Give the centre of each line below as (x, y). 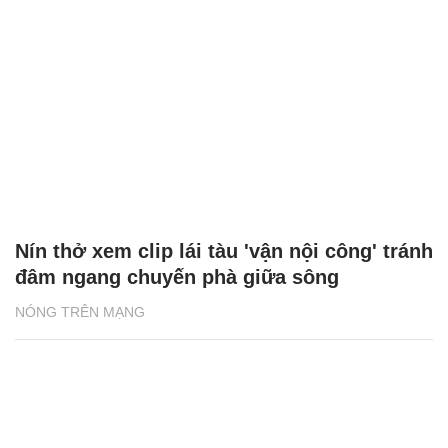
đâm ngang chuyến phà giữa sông (177, 276)
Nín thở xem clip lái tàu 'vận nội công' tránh (224, 250)
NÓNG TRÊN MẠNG (80, 311)
